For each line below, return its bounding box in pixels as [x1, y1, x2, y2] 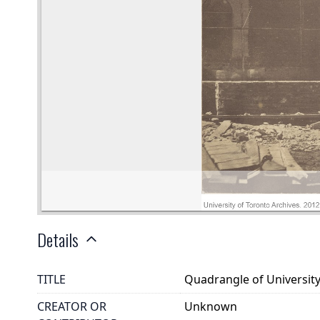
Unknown [184, 299, 238, 315]
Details [37, 226, 79, 252]
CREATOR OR [37, 299, 106, 315]
